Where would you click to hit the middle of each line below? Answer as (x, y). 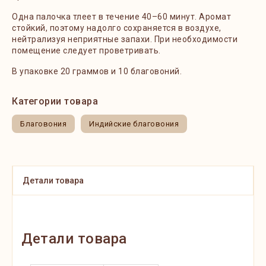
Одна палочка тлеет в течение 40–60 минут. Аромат (121, 17)
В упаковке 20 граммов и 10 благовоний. (97, 71)
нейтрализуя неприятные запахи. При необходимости (125, 39)
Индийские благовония (134, 124)
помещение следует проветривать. (87, 50)
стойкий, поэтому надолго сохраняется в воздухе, (117, 28)
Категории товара (55, 101)
